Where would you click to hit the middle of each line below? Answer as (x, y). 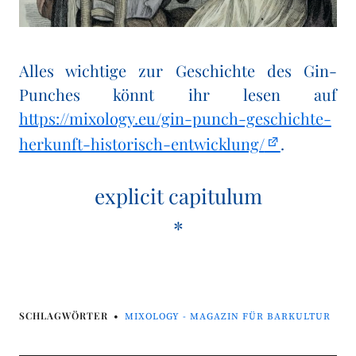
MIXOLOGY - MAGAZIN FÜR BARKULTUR (227, 317)
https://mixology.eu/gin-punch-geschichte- (175, 118)
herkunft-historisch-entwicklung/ (141, 144)
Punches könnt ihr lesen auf (178, 95)
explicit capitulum (178, 196)
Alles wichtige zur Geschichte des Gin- (178, 71)
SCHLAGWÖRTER (63, 316)
